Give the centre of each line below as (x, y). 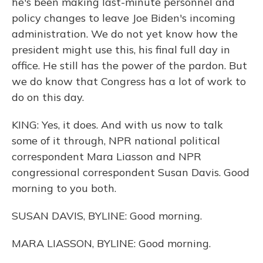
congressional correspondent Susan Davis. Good (131, 172)
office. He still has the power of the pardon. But (129, 65)
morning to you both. (64, 188)
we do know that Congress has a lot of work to (129, 81)
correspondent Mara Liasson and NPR (107, 156)
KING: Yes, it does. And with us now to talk (117, 125)
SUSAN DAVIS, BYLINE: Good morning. (107, 216)
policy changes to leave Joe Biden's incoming (124, 18)
